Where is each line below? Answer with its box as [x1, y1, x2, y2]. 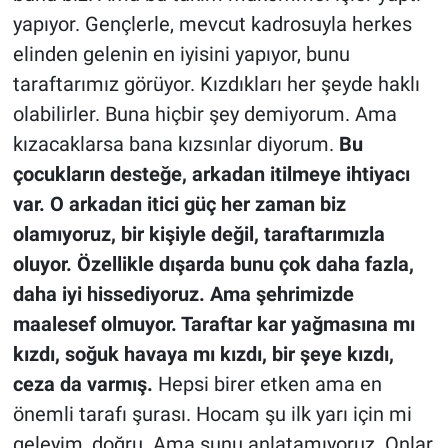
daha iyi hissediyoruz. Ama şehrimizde [12, 281, 354, 306]
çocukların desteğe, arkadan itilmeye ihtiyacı [12, 161, 410, 186]
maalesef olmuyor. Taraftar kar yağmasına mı [12, 311, 415, 336]
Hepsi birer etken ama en [152, 371, 382, 396]
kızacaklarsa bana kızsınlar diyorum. [12, 131, 339, 156]
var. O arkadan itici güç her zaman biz [12, 191, 346, 216]
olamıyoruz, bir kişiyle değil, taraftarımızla [12, 221, 385, 246]
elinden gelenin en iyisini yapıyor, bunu [12, 41, 350, 66]
